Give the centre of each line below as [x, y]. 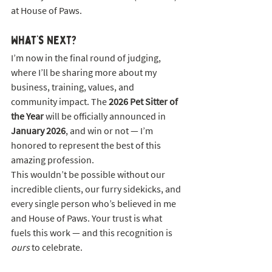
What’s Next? [44, 40]
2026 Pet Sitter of [144, 101]
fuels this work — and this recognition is [93, 232]
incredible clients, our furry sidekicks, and [97, 189]
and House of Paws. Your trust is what [87, 218]
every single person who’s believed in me [94, 203]
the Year [27, 116]
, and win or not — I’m [110, 130]
